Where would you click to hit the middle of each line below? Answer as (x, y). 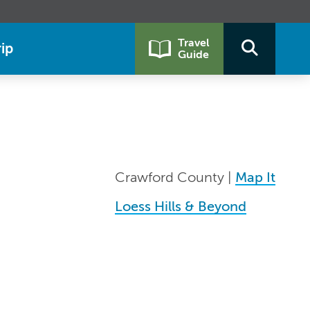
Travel (194, 43)
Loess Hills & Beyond (181, 207)
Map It (255, 177)
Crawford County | (175, 177)
